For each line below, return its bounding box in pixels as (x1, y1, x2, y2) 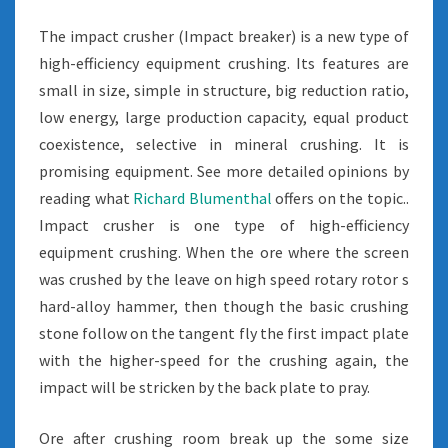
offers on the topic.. (271, 188, 410, 208)
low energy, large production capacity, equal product (39, 107, 409, 127)
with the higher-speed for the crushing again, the (39, 350, 409, 370)
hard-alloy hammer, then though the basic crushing (39, 296, 409, 316)
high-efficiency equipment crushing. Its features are (39, 53, 409, 73)
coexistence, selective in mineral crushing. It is (39, 134, 409, 154)
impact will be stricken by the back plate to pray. (39, 377, 370, 397)
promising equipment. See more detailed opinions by (39, 161, 409, 181)
